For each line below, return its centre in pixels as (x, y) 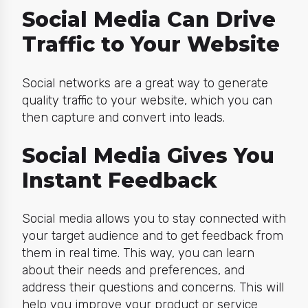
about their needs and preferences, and (133, 270)
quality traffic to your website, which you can (147, 100)
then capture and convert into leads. (123, 117)
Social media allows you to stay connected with (154, 218)
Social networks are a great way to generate (145, 83)
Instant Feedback (119, 180)
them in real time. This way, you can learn (138, 253)
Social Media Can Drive (148, 20)
